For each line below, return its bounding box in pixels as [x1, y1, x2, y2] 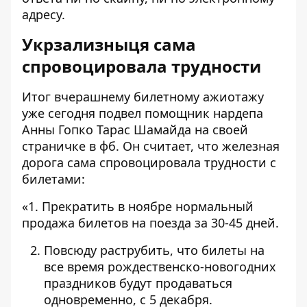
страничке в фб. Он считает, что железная [22, 138, 280, 155]
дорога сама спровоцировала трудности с [22, 154, 276, 171]
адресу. [22, 6, 65, 23]
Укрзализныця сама [22, 33, 196, 56]
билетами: [22, 171, 85, 188]
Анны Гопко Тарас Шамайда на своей [22, 121, 248, 138]
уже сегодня [22, 105, 99, 122]
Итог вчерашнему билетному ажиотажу [22, 88, 264, 106]
